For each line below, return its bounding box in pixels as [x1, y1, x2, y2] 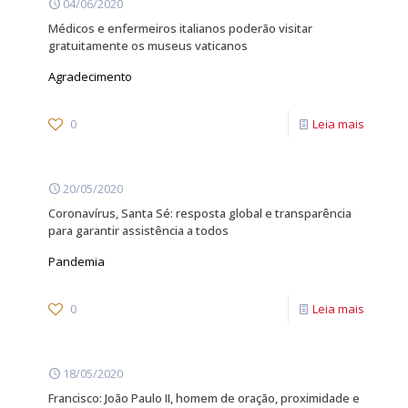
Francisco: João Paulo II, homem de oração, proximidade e [48, 390, 360, 406]
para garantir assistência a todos [48, 222, 229, 239]
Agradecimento [48, 68, 132, 85]
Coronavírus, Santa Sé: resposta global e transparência [48, 205, 352, 221]
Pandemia [48, 253, 105, 270]
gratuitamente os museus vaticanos [48, 37, 248, 54]
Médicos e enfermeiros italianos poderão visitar [48, 20, 312, 36]
